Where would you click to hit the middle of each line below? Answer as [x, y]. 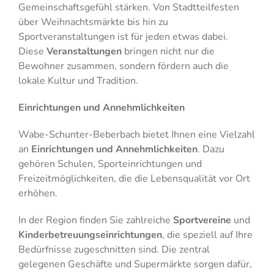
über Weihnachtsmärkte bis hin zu [93, 22]
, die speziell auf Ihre [207, 235]
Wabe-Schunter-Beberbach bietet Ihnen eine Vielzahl [136, 134]
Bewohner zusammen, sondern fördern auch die [123, 66]
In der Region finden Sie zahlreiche [95, 220]
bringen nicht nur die [168, 51]
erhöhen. [38, 193]
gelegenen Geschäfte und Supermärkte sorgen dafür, [135, 264]
